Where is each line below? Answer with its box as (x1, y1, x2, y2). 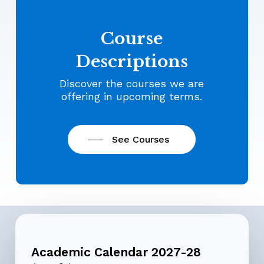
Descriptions (75, 51, 189, 72)
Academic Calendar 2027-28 (31, 244, 201, 259)
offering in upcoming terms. (61, 90, 203, 103)
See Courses (112, 134, 170, 146)
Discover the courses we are (60, 77, 204, 90)
